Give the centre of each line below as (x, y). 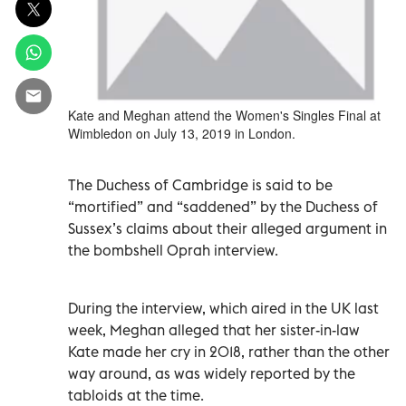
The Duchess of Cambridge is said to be (200, 184)
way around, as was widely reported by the (212, 373)
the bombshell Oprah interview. (173, 250)
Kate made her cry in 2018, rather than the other (229, 351)
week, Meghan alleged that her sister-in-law (214, 329)
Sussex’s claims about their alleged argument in (227, 228)
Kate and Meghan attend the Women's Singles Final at (224, 115)
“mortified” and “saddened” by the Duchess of (223, 206)
